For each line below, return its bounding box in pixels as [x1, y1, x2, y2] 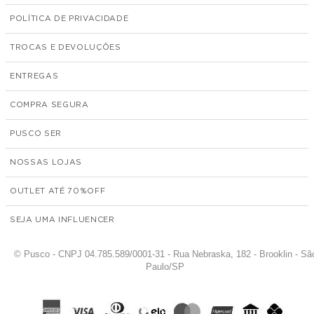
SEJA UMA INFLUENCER [10, 215, 115, 224]
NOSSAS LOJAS [10, 158, 82, 166]
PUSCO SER [10, 129, 62, 137]
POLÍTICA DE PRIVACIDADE [10, 14, 129, 22]
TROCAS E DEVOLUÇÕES [10, 43, 121, 51]
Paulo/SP [146, 261, 185, 272]
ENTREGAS [10, 71, 59, 80]
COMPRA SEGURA [10, 100, 89, 109]
